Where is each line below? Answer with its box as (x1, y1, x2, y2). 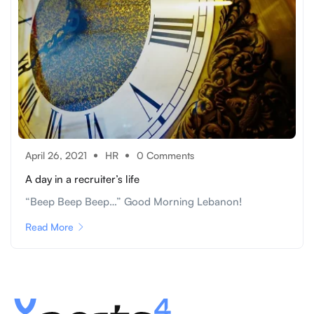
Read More (25, 221, 74, 233)
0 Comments (137, 149, 194, 162)
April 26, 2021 (25, 149, 87, 162)
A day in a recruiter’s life (25, 172, 139, 186)
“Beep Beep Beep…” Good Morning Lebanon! (25, 195, 242, 209)
